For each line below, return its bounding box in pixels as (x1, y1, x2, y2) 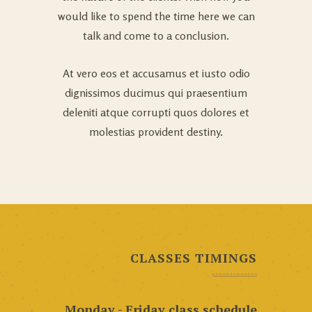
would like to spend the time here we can (57, 8, 255, 23)
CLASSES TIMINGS (130, 249, 257, 266)
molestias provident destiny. (89, 124, 223, 139)
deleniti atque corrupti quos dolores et (63, 104, 249, 119)
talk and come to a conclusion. (83, 28, 229, 42)
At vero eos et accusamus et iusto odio (62, 65, 250, 80)
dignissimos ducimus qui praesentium (65, 85, 247, 100)
